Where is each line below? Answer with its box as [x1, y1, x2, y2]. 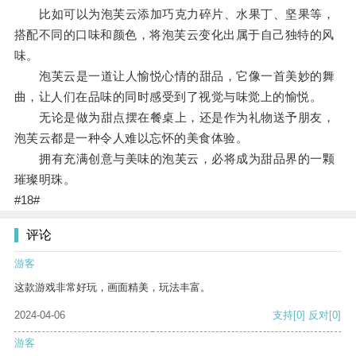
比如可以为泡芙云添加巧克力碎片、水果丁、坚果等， [14, 7, 335, 21]
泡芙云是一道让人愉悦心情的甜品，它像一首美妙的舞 [14, 69, 335, 83]
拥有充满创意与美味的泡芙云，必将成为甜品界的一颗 [14, 152, 335, 166]
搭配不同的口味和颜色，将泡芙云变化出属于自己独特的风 [14, 28, 335, 42]
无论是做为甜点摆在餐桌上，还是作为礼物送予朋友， [14, 110, 335, 125]
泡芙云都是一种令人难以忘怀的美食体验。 [14, 131, 249, 145]
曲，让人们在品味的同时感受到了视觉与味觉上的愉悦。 [14, 90, 323, 104]
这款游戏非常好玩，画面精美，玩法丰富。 [14, 281, 211, 294]
